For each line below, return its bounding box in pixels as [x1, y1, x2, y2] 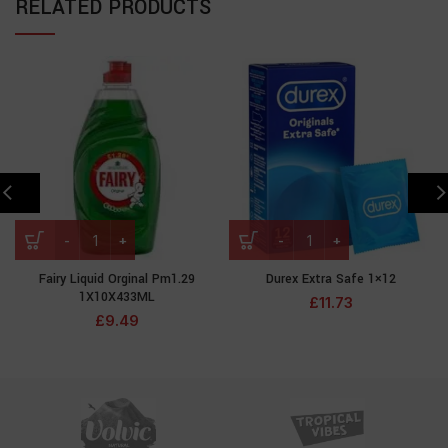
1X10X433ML [79, 288, 155, 306]
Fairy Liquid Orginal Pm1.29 [39, 270, 195, 288]
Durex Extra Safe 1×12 [266, 270, 396, 288]
